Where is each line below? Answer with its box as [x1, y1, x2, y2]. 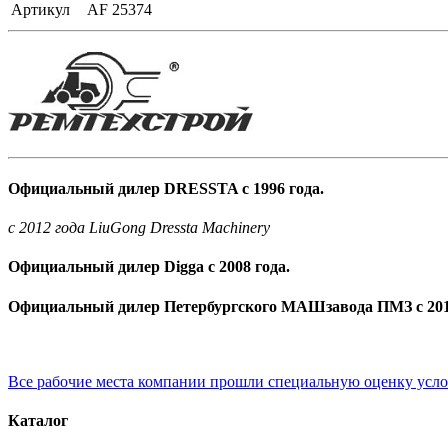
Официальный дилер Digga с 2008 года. [8, 258, 290, 276]
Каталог [8, 412, 68, 430]
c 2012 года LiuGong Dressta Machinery [8, 219, 270, 237]
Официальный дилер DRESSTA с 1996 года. [8, 179, 324, 197]
